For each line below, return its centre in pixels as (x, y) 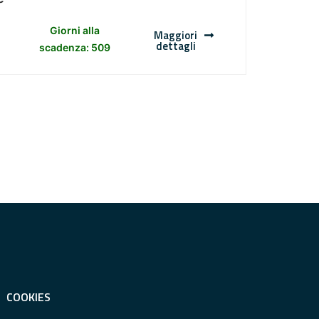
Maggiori (176, 36)
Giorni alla (75, 31)
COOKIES (28, 297)
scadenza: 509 (75, 48)
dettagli (176, 46)
